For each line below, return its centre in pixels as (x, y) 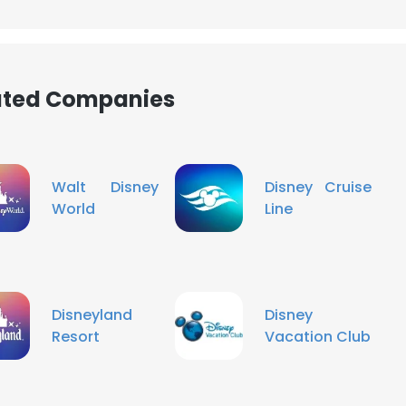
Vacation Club (318, 336)
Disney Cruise (318, 187)
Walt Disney (105, 187)
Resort (76, 336)
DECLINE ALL (277, 46)
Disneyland (92, 314)
